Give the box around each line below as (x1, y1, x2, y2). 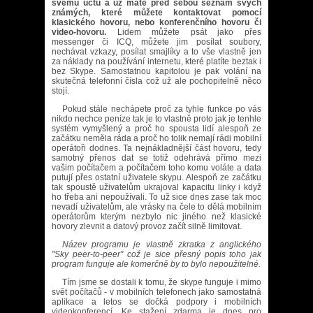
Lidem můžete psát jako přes (106, 27, 261, 37)
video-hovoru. (52, 27, 106, 37)
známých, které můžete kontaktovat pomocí (52, 8, 261, 17)
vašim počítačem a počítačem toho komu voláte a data (52, 163, 261, 173)
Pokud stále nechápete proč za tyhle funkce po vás (62, 104, 261, 114)
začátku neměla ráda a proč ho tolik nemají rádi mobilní (52, 133, 261, 143)
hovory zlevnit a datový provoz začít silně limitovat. (52, 221, 242, 231)
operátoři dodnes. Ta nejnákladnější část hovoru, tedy (52, 143, 261, 153)
